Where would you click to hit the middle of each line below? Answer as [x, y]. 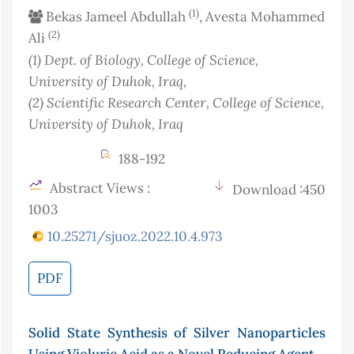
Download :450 [279, 190]
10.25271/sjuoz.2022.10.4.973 [135, 237]
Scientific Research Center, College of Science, [185, 103]
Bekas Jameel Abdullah [116, 17]
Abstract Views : [98, 188]
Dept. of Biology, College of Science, [151, 60]
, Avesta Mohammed [262, 17]
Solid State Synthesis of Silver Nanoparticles [177, 333]
